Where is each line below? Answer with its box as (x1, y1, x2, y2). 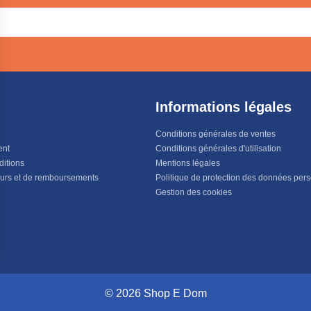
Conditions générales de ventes (155, 129, 276, 139)
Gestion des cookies (155, 187, 232, 197)
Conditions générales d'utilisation (155, 144, 281, 153)
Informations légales (155, 99, 292, 115)
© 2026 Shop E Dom (104, 287, 207, 299)
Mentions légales (155, 158, 220, 168)
